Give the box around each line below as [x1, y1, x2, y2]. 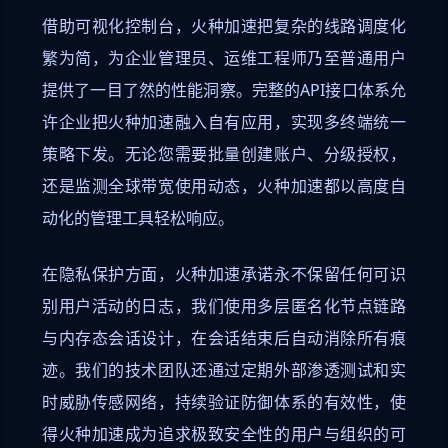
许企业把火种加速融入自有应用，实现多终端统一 [42, 111, 406, 134]
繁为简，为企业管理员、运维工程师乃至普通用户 [42, 47, 406, 70]
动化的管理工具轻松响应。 [42, 207, 234, 230]
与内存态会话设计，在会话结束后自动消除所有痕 [42, 327, 406, 350]
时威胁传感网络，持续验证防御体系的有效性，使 [42, 391, 406, 414]
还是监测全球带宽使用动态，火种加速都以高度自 [42, 175, 406, 198]
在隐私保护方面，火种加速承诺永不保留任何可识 [42, 263, 406, 286]
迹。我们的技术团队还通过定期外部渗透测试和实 [42, 359, 406, 382]
